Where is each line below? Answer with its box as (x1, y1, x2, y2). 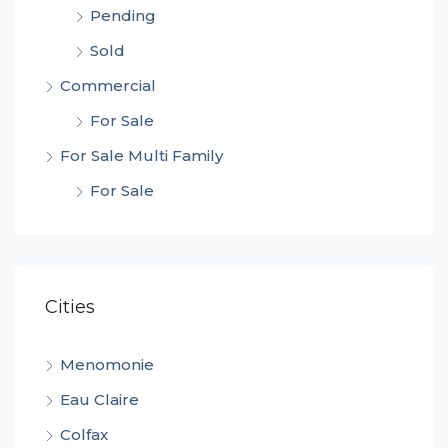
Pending (90, 5, 156, 25)
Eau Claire (60, 389, 139, 409)
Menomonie (60, 354, 154, 374)
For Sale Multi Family (60, 145, 223, 165)
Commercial (60, 75, 156, 95)
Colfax (60, 424, 108, 444)
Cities (45, 295, 95, 318)
